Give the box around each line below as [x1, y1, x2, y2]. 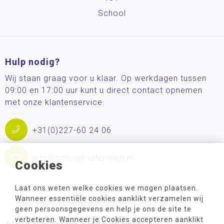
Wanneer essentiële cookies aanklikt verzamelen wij [15, 194, 203, 202]
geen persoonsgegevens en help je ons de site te [15, 205, 191, 213]
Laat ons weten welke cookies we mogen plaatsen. [15, 184, 198, 192]
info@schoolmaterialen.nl [32, 153, 133, 163]
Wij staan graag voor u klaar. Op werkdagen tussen [5, 73, 206, 83]
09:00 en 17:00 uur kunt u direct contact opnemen [5, 85, 202, 95]
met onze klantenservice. [5, 97, 105, 107]
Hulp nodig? [5, 56, 60, 67]
